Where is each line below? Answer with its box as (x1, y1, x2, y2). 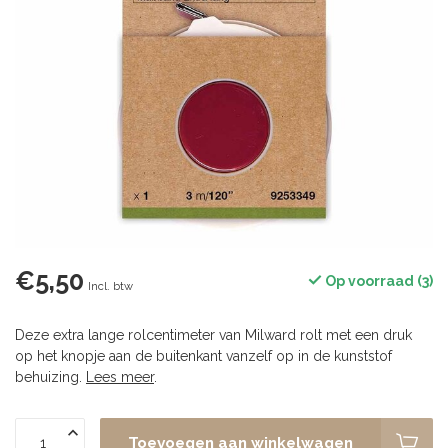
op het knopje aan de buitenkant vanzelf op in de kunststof (15, 348, 392, 364)
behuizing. (15, 369, 86, 385)
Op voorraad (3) (322, 273, 433, 289)
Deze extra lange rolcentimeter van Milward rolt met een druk (15, 327, 412, 343)
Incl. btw (88, 279, 133, 293)
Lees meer (86, 369, 154, 385)
